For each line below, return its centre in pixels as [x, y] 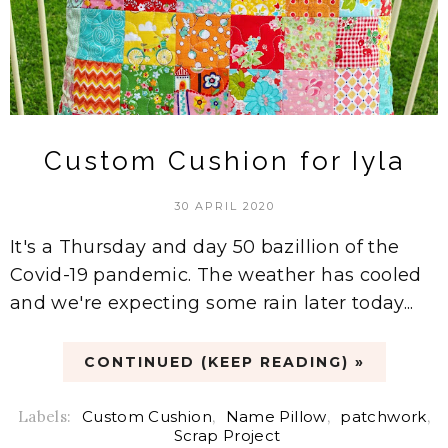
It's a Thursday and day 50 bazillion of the [205, 246]
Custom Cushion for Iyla [224, 160]
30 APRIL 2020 [224, 205]
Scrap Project [227, 435]
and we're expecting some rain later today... [212, 302]
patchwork [383, 416]
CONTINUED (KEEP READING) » [224, 361]
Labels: [47, 416]
